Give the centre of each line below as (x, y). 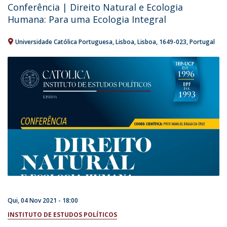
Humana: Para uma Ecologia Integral (87, 19)
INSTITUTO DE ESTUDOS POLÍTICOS (62, 215)
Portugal (202, 42)
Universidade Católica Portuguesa (64, 42)
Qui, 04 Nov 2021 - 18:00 (43, 201)
